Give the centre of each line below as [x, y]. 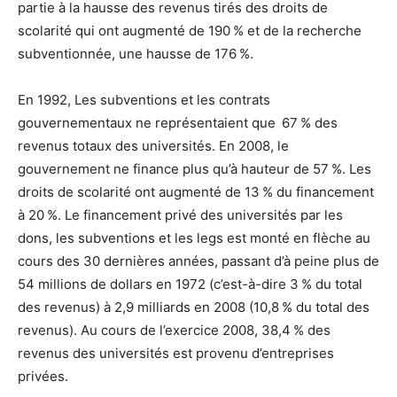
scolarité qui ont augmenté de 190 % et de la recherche [190, 31]
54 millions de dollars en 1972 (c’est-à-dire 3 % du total [190, 284]
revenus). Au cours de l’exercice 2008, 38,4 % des [174, 331]
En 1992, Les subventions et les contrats [144, 100]
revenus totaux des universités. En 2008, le [153, 146]
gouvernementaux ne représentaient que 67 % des [178, 123]
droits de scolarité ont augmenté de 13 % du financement [196, 192]
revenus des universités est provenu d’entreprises [176, 354]
